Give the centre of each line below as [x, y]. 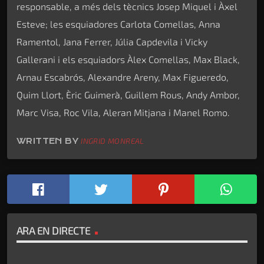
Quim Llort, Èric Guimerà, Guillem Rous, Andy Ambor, [128, 94]
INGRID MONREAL [113, 141]
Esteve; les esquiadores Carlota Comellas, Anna [118, 24]
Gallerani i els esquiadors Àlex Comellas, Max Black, [128, 59]
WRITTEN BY [49, 141]
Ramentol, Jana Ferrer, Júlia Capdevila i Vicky [112, 41]
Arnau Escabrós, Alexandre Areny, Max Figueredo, [123, 77]
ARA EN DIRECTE [54, 230]
